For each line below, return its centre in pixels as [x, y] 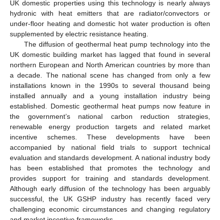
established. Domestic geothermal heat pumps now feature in [110, 106]
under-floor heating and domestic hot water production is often [110, 23]
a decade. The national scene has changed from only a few [110, 75]
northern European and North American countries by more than [110, 65]
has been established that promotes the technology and [110, 168]
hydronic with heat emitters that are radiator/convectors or [110, 13]
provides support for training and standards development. [110, 178]
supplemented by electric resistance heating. [79, 34]
